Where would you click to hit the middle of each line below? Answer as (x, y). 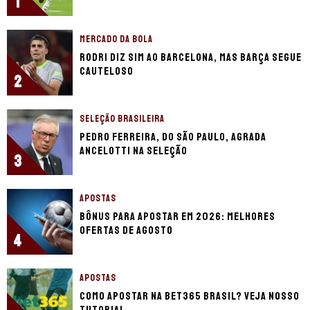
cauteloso (107, 71)
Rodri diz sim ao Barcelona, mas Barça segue (191, 57)
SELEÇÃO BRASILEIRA (122, 118)
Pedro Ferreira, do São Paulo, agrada (173, 137)
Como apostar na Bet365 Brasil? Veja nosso (190, 296)
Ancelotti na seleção (134, 151)
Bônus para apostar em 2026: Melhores (177, 216)
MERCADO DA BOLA (116, 39)
